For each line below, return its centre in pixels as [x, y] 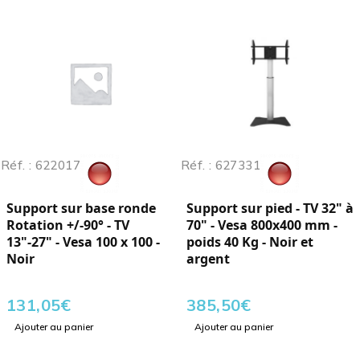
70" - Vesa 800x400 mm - [262, 225]
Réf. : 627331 [221, 166]
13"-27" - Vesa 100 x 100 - [83, 242]
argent [208, 259]
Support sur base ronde [81, 209]
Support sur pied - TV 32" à [270, 209]
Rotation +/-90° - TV [68, 225]
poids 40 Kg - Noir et [250, 242]
